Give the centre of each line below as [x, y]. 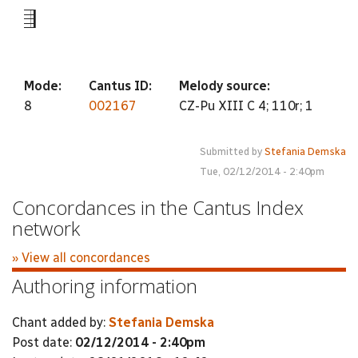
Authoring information [105, 285]
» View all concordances [81, 257]
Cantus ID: [122, 86]
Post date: [44, 342]
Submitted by [232, 151]
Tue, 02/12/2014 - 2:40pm [262, 171]
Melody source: [226, 86]
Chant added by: [60, 322]
